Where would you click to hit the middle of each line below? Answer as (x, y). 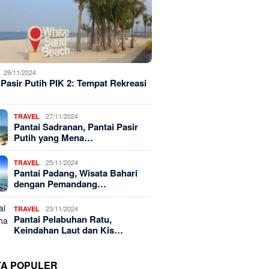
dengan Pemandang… (60, 184)
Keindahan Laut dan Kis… (69, 230)
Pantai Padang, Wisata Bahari (76, 173)
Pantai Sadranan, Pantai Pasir (76, 127)
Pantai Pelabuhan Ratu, (63, 219)
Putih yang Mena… (54, 138)
